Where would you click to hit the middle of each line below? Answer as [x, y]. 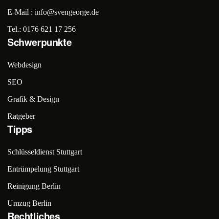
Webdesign [24, 65]
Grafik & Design [33, 99]
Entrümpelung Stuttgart [43, 169]
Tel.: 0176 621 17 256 [42, 29]
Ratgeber [21, 116]
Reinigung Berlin [34, 186]
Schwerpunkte [40, 42]
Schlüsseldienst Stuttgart [45, 152]
